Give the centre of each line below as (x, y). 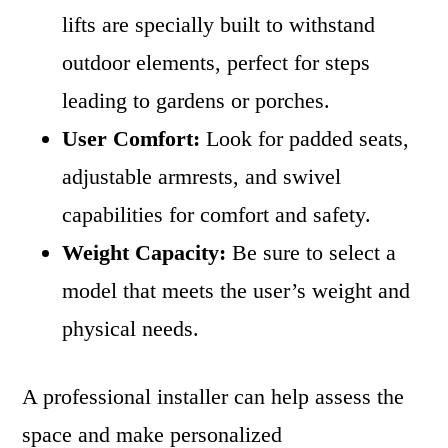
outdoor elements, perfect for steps (216, 62)
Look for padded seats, (305, 138)
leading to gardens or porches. (196, 100)
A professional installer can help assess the (213, 396)
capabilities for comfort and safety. (217, 214)
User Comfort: (131, 138)
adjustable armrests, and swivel (202, 176)
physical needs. (131, 328)
